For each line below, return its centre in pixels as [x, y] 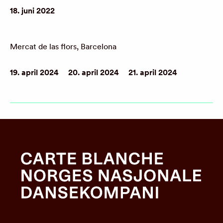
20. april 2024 [94, 72]
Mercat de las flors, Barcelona [63, 47]
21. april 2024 [153, 72]
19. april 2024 [34, 72]
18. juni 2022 [32, 11]
